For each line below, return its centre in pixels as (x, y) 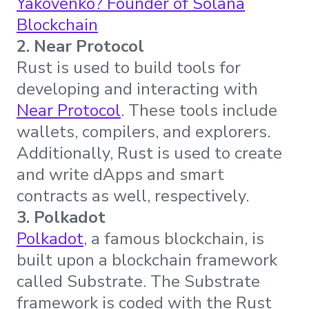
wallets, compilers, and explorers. (143, 132)
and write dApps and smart (120, 175)
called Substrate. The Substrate (138, 282)
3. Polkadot (61, 218)
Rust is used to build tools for (129, 68)
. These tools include (199, 111)
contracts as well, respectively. (133, 196)
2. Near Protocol (80, 47)
